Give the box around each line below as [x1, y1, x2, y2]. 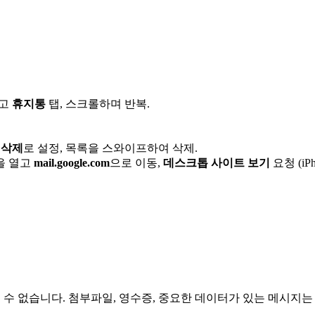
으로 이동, [110, 156, 163, 169]
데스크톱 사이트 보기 [163, 156, 270, 169]
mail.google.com [34, 156, 110, 169]
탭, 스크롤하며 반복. [46, 97, 150, 110]
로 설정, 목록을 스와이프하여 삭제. [23, 141, 198, 154]
